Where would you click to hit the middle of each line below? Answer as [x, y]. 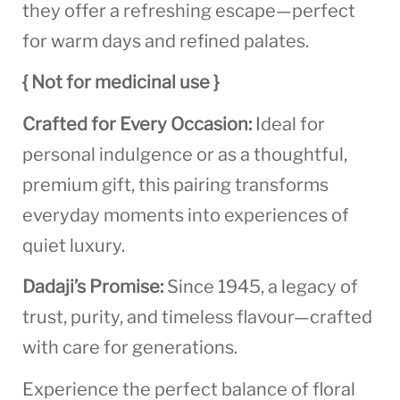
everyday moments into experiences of [186, 215]
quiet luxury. [74, 245]
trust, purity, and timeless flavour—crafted [197, 317]
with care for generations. [130, 348]
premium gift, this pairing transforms [175, 184]
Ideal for [288, 124]
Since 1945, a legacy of [261, 287]
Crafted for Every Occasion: [137, 124]
